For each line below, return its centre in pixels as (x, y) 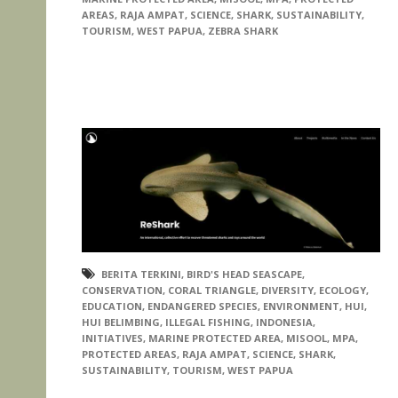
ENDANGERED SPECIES (203, 306)
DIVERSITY (287, 290)
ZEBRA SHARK (243, 30)
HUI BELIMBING (121, 322)
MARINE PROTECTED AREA (215, 338)
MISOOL (306, 338)
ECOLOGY (342, 290)
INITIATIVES (112, 338)
